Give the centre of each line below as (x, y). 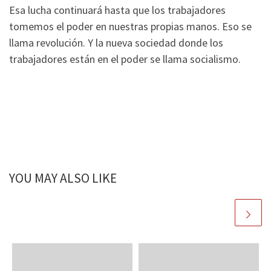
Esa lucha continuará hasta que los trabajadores (117, 10)
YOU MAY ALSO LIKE (63, 178)
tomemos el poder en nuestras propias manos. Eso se (130, 27)
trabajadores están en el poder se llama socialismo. (125, 59)
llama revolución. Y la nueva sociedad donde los (116, 43)
